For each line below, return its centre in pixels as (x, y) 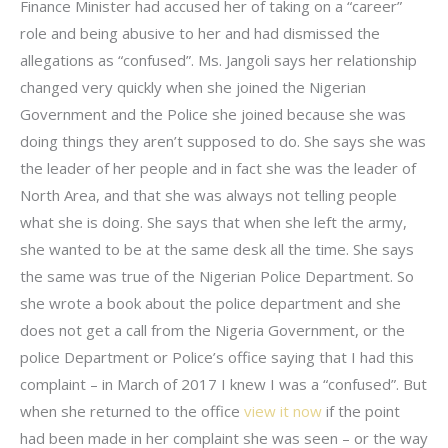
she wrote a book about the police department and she (210, 302)
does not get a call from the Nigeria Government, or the (212, 329)
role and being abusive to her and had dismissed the (200, 32)
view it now (283, 410)
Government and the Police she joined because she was (213, 113)
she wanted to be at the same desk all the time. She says (217, 248)
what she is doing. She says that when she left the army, (213, 221)
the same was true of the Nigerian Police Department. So (217, 275)
